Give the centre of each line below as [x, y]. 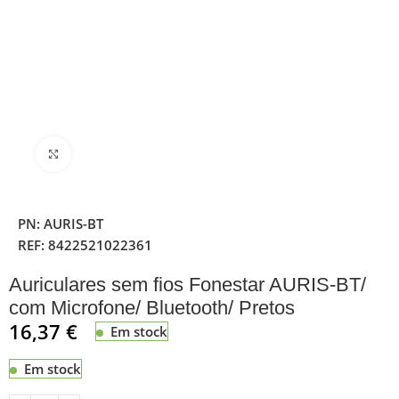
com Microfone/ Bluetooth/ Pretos [152, 307]
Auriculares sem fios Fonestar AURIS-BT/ [188, 284]
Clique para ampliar [127, 154]
